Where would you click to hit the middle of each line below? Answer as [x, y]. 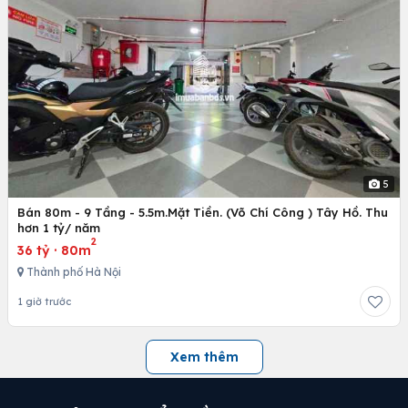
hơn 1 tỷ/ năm [59, 227]
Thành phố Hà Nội [72, 271]
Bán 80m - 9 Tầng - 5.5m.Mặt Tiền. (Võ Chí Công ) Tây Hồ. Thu [203, 212]
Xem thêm [204, 357]
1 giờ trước [44, 301]
